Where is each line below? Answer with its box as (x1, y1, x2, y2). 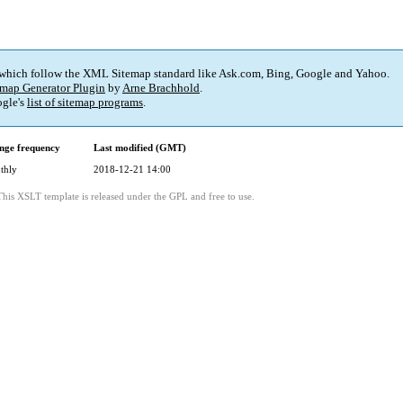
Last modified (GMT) (94, 142, 186, 154)
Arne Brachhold (122, 81, 200, 95)
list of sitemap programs (27, 95, 143, 110)
